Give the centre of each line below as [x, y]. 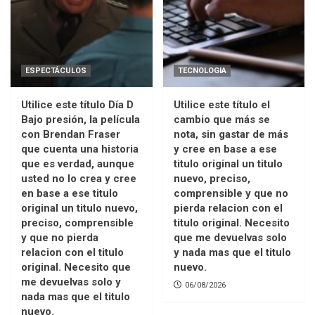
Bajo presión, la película [81, 119]
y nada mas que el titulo [232, 252]
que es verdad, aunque [78, 163]
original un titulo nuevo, [79, 208]
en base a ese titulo [70, 193]
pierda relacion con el [228, 208]
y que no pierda [60, 237]
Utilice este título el [221, 104]
